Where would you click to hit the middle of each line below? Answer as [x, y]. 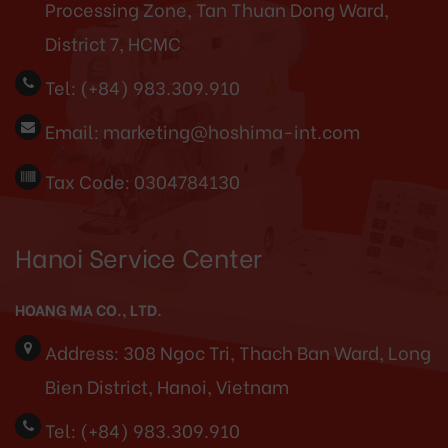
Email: [72, 130]
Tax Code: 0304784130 [142, 180]
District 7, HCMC [113, 42]
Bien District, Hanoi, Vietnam [167, 385]
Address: [82, 351]
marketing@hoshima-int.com [231, 130]
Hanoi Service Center [138, 256]
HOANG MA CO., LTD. [88, 308]
